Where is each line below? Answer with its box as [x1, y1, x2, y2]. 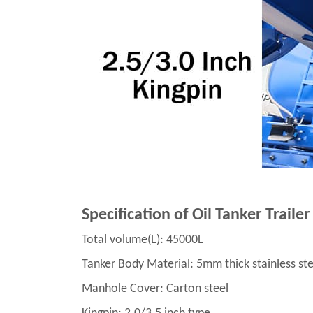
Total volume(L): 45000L [82, 233, 203, 247]
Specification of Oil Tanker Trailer [82, 207, 310, 224]
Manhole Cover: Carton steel [82, 282, 228, 296]
